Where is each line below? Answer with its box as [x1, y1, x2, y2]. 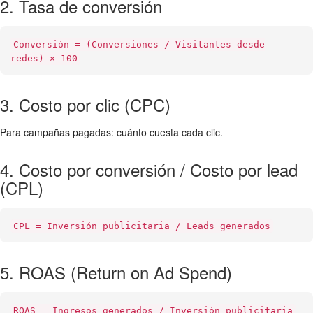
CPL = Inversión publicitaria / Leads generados [13, 221, 270, 231]
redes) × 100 [10, 53, 78, 64]
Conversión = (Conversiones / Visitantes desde [13, 39, 265, 50]
